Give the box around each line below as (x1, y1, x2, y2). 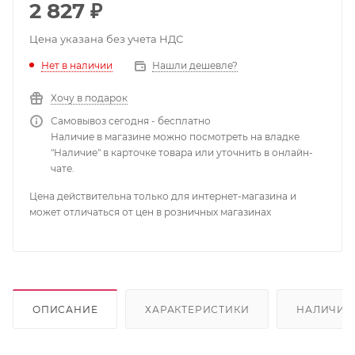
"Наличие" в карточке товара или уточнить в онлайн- (51, 147, 313, 159)
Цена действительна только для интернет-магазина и (29, 190, 296, 203)
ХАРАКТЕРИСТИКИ (145, 303, 250, 316)
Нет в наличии (41, 59, 113, 72)
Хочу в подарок (51, 92, 128, 105)
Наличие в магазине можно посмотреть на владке (51, 131, 300, 143)
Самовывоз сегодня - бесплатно (51, 115, 211, 128)
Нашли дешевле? (152, 59, 238, 72)
